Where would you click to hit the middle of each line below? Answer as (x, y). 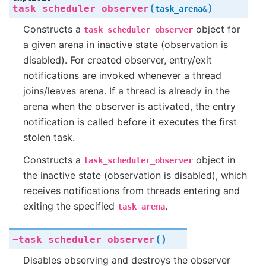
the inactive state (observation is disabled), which (135, 175)
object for (217, 29)
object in (214, 159)
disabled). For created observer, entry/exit (118, 60)
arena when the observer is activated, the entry (129, 106)
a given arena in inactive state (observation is (126, 44)
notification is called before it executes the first (130, 121)
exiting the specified (70, 206)
